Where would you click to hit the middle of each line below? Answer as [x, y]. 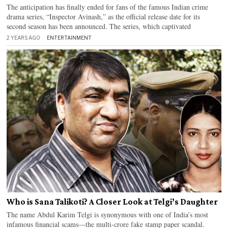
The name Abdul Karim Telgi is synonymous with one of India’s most [108, 215]
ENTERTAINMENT [69, 38]
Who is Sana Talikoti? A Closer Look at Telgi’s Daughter [112, 202]
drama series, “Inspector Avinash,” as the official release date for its [104, 17]
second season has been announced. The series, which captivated [99, 26]
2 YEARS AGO [24, 38]
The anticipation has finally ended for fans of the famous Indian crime [108, 7]
